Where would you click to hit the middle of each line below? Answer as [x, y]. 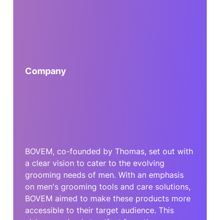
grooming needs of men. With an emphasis [104, 175]
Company [45, 71]
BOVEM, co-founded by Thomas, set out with [109, 151]
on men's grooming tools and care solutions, [108, 187]
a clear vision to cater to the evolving [95, 163]
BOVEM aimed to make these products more [108, 199]
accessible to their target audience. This [99, 210]
